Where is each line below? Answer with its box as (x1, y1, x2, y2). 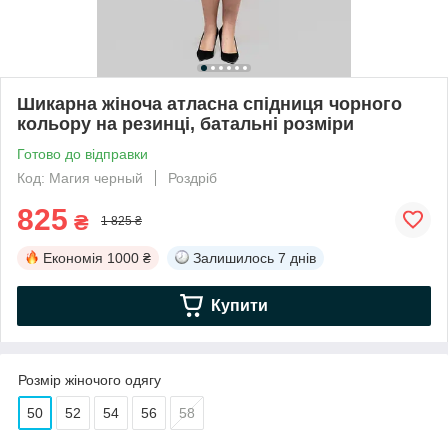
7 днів (278, 249, 316, 266)
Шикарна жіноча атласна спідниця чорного (17, 93, 402, 114)
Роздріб (168, 169, 217, 186)
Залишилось (193, 249, 274, 266)
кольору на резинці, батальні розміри (17, 113, 354, 134)
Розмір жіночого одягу (18, 371, 161, 388)
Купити (210, 296, 268, 314)
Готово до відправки (17, 145, 148, 162)
